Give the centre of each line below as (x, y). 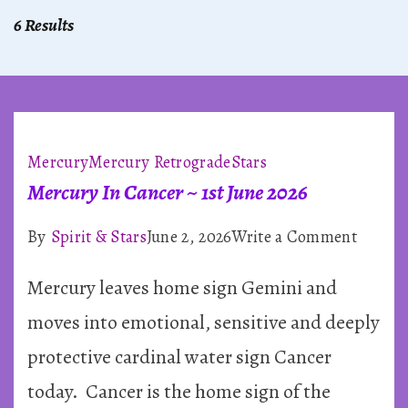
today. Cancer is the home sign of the (179, 391)
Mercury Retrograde (160, 161)
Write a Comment (294, 236)
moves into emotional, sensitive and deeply (204, 322)
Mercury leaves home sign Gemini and (182, 287)
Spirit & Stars (98, 236)
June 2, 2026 (189, 236)
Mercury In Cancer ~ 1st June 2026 (168, 192)
